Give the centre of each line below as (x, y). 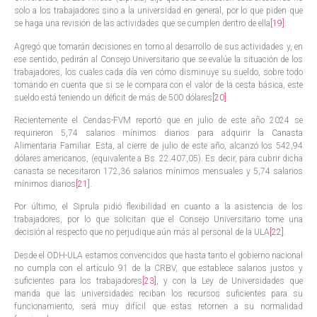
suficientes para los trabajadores (79, 281)
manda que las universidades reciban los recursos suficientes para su (158, 293)
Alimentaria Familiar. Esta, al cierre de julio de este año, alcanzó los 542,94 (158, 145)
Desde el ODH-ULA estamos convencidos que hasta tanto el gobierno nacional (158, 255)
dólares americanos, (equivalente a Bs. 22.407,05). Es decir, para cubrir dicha (158, 158)
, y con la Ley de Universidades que (230, 281)
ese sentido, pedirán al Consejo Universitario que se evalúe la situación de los (158, 59)
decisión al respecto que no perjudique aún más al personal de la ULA (142, 232)
